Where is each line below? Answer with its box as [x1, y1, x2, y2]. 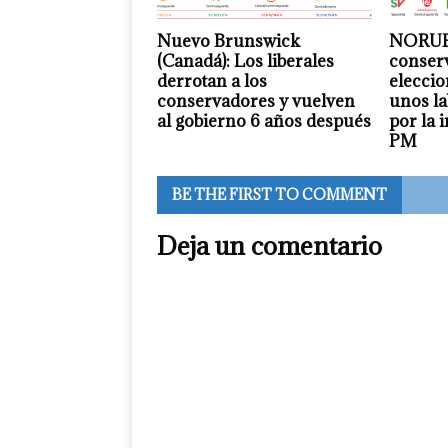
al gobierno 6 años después [157, 109, 371, 132]
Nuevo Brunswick [157, 29, 300, 52]
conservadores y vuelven [157, 89, 355, 112]
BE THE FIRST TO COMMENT [172, 184, 387, 204]
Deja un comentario [157, 228, 382, 262]
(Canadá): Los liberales [157, 49, 334, 72]
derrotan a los [157, 69, 267, 92]
